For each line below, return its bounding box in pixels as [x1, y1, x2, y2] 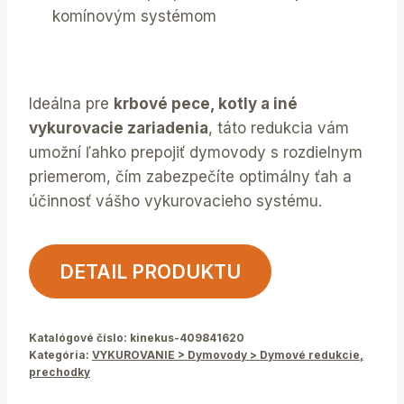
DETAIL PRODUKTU [59, 259, 241, 283]
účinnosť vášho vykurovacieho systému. [29, 191, 322, 210]
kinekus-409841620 [130, 330, 244, 344]
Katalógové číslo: [29, 330, 130, 344]
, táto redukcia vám [208, 118, 349, 137]
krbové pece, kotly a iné [114, 94, 298, 113]
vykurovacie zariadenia [29, 118, 208, 137]
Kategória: [29, 347, 92, 362]
